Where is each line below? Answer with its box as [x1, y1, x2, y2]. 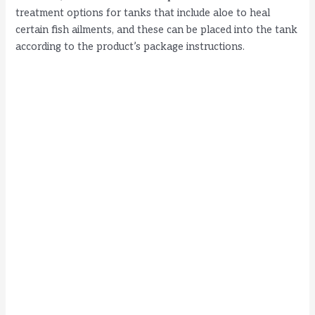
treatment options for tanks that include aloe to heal [15, 6, 271, 19]
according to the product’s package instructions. [15, 40, 245, 53]
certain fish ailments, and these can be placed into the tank [15, 23, 298, 36]
